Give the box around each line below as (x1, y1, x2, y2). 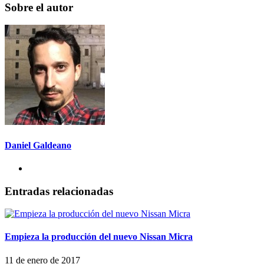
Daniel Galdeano (5, 140, 71, 150)
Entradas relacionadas (5, 184, 113, 197)
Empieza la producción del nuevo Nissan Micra (5, 232, 193, 242)
